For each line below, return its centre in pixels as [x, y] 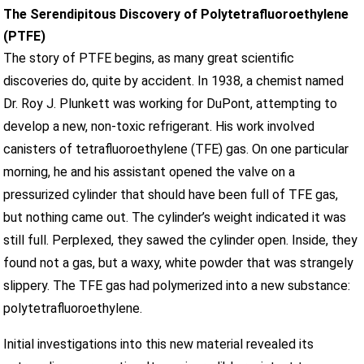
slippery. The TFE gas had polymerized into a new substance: [177, 285]
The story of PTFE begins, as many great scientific [149, 58]
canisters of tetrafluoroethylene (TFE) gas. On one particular [176, 149]
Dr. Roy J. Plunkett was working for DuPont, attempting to [171, 103]
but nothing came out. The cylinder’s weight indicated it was [175, 217]
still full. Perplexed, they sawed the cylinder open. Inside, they [181, 240]
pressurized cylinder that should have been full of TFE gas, [171, 194]
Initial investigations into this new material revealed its [159, 344]
